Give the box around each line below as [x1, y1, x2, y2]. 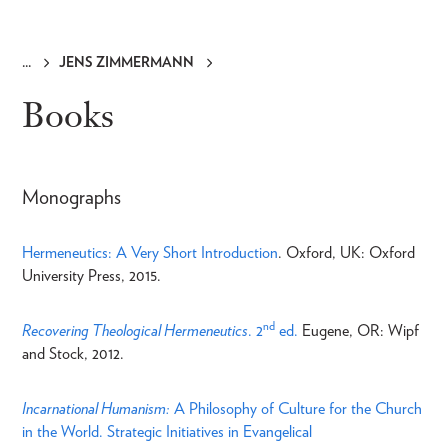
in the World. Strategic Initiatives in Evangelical [22, 421, 312, 441]
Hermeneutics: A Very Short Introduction [22, 242, 278, 262]
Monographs [22, 184, 121, 209]
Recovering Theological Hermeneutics [22, 320, 248, 340]
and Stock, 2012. [22, 343, 124, 363]
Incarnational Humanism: [22, 398, 174, 418]
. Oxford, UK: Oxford [278, 242, 415, 262]
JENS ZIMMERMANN [59, 53, 194, 70]
